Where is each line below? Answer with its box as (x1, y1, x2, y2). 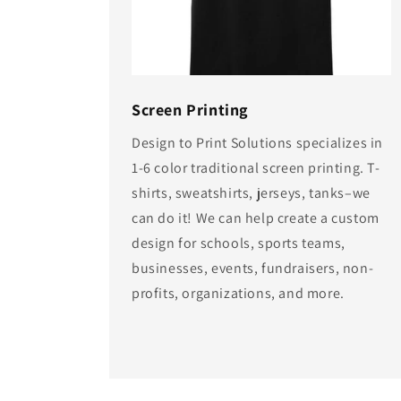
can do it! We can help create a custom (132, 209, 380, 228)
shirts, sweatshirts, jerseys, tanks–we (132, 183, 371, 203)
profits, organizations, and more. (132, 284, 345, 303)
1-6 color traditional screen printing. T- (132, 158, 380, 178)
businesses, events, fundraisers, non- (132, 259, 374, 278)
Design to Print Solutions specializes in (132, 133, 384, 153)
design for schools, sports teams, (132, 234, 346, 253)
